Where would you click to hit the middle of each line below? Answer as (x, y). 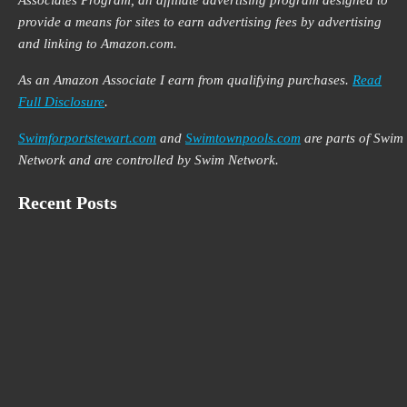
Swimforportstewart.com (88, 139)
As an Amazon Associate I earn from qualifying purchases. (186, 80)
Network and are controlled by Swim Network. (149, 160)
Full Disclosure (62, 102)
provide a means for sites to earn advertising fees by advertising (200, 22)
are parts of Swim (352, 139)
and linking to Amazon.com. (98, 44)
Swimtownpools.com (243, 139)
